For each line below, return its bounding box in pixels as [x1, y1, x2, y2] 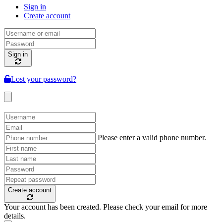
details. [4, 211, 26, 220]
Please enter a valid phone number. [98, 133, 206, 142]
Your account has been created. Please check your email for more [4, 202, 207, 211]
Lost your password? [11, 74, 76, 83]
